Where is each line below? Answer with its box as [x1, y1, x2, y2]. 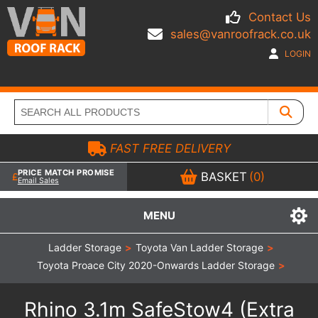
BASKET [197, 170, 248, 184]
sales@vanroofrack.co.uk [170, 27, 311, 41]
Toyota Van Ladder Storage [135, 241, 263, 253]
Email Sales [17, 176, 59, 185]
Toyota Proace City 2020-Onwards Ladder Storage [36, 259, 275, 271]
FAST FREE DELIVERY [106, 141, 231, 155]
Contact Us [248, 10, 311, 24]
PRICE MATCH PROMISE [17, 168, 115, 177]
